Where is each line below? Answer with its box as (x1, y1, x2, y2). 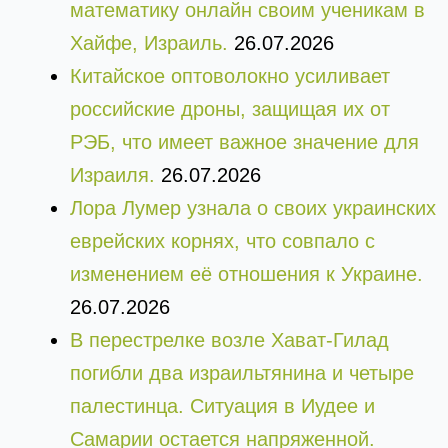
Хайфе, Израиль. (70, 32, 228, 55)
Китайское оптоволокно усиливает (70, 65, 390, 88)
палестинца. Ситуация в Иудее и (70, 395, 375, 418)
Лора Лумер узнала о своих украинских (70, 197, 436, 220)
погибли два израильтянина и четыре (70, 362, 414, 385)
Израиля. (70, 164, 155, 187)
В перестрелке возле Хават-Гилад (70, 329, 389, 352)
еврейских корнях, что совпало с (70, 230, 375, 253)
